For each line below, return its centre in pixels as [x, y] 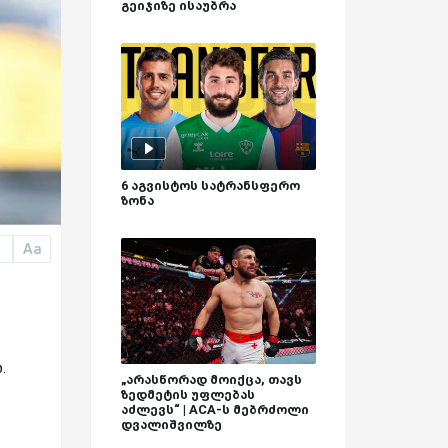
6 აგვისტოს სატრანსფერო [210, 185]
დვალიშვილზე [171, 425]
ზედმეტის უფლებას [188, 395]
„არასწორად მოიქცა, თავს [211, 380]
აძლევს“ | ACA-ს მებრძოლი [215, 410]
